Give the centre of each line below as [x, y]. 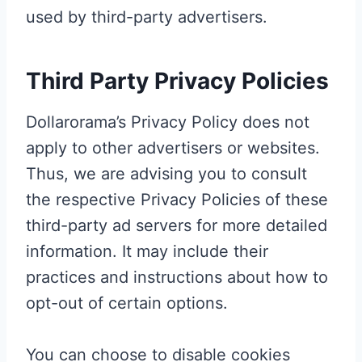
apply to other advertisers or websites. [173, 147]
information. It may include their [147, 251]
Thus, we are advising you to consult [166, 173]
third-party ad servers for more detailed [177, 225]
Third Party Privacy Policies [177, 80]
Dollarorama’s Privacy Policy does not [168, 122]
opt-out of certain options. [127, 303]
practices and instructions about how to [177, 277]
